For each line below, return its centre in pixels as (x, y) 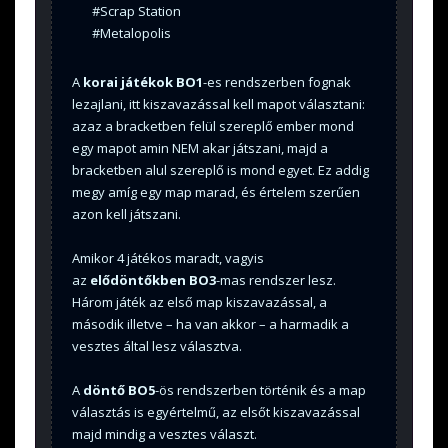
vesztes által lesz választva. (157, 345)
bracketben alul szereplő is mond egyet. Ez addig (220, 169)
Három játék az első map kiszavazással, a (199, 301)
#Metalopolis (131, 32)
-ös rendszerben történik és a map (260, 389)
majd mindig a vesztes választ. (164, 433)
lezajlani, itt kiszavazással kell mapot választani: (218, 103)
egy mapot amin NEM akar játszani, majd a (200, 147)
